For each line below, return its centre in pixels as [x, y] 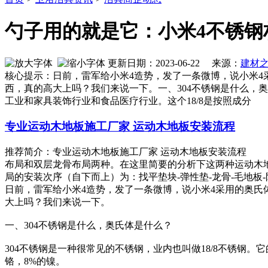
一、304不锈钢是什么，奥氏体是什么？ [89, 225]
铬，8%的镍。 [35, 261]
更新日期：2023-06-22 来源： [173, 63]
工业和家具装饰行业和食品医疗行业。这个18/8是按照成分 [128, 101]
